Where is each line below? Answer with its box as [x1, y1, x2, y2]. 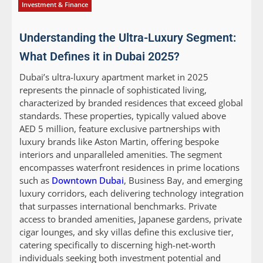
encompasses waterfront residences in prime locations [19, 161, 240, 174]
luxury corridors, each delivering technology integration [19, 187, 244, 200]
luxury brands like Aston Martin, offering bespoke [19, 136, 219, 148]
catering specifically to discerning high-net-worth [19, 239, 215, 251]
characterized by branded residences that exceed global [19, 97, 243, 109]
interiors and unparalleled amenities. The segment [19, 149, 222, 161]
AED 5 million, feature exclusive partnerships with [19, 123, 220, 135]
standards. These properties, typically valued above [19, 110, 226, 122]
